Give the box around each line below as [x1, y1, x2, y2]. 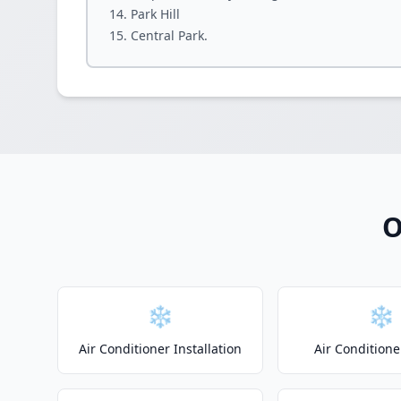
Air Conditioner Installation [79, 340, 243, 357]
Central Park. [131, 27, 208, 44]
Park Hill [131, 5, 180, 22]
